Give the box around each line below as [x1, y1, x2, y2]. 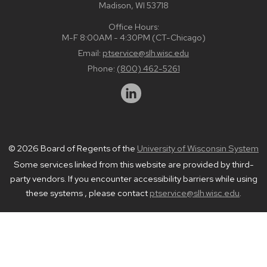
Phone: [87, 62, 117, 74]
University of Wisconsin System [137, 142, 259, 155]
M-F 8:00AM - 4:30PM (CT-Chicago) [61, 31, 206, 43]
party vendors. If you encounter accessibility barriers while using [10, 173, 257, 185]
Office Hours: [108, 20, 159, 32]
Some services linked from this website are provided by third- [13, 159, 254, 171]
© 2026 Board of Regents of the [8, 142, 137, 155]
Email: [78, 46, 103, 58]
